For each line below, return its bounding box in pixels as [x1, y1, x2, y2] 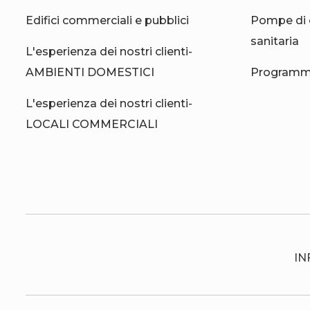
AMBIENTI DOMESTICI [26, 65, 154, 79]
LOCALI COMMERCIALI [26, 117, 158, 131]
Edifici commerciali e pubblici [26, 13, 189, 27]
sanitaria [250, 34, 299, 48]
